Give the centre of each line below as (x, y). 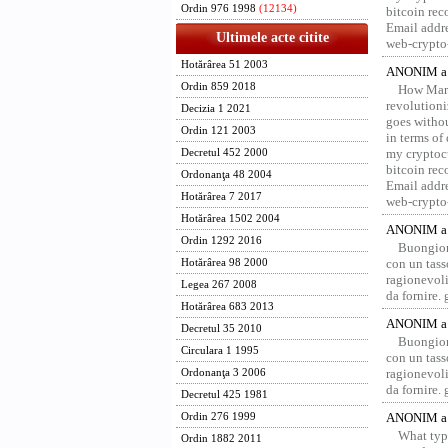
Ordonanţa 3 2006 (223, 372)
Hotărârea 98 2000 (224, 262)
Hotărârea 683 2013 (227, 306)
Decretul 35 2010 (221, 328)
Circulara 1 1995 (220, 350)
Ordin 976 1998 (218, 8)
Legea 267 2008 (219, 284)
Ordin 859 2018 (218, 86)
